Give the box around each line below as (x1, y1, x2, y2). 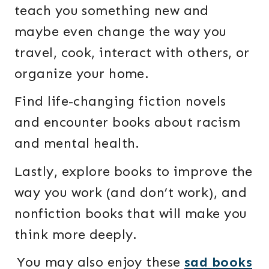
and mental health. (14, 135, 140, 152)
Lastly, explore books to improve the (14, 163, 253, 180)
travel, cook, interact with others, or (14, 44, 250, 61)
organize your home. (14, 65, 150, 82)
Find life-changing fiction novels (14, 93, 226, 110)
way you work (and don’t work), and (14, 184, 247, 201)
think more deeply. (14, 226, 138, 243)
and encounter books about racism (14, 114, 241, 131)
